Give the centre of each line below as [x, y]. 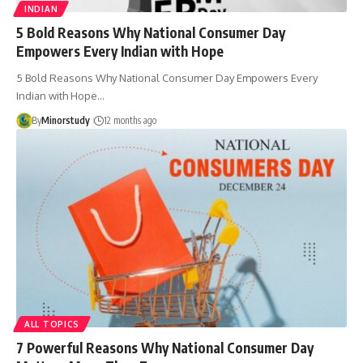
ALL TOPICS [52, 324]
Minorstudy [65, 120]
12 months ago [130, 120]
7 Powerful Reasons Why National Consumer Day [165, 347]
